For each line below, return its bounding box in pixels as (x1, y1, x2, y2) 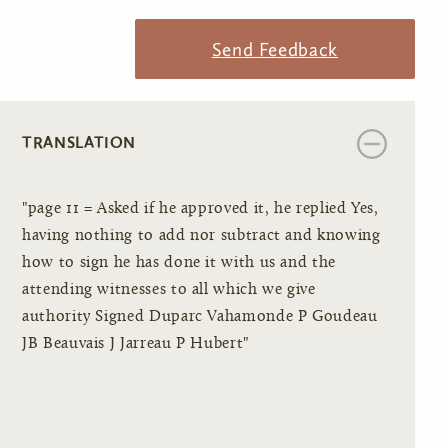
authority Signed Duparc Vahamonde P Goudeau (22, 308, 378, 325)
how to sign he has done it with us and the (22, 254, 336, 271)
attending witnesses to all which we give (22, 281, 316, 298)
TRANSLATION (22, 132, 137, 152)
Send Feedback (211, 37, 338, 61)
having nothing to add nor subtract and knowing (22, 227, 381, 244)
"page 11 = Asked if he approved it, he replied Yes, (22, 200, 379, 217)
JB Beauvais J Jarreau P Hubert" (22, 335, 249, 352)
